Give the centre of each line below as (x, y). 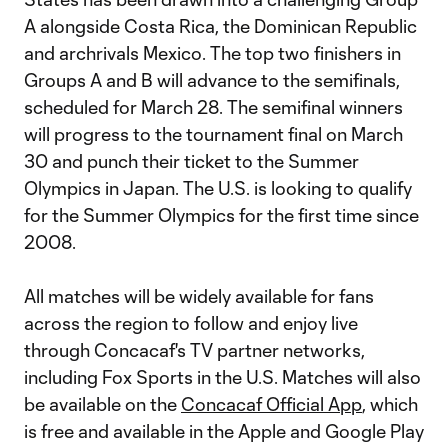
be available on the (102, 404)
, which (390, 404)
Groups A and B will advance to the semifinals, (212, 80)
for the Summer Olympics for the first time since (221, 215)
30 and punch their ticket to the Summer (191, 161)
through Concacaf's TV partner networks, (194, 350)
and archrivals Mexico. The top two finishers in (212, 53)
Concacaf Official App (271, 404)
